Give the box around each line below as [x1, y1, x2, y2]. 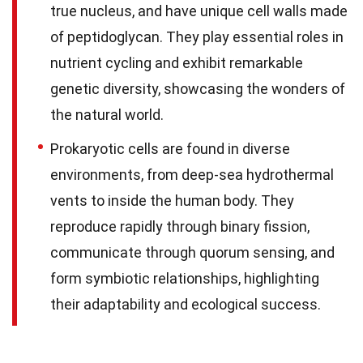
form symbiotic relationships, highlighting [50, 269, 319, 287]
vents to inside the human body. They [50, 191, 294, 209]
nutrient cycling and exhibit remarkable [50, 53, 303, 71]
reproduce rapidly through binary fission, [50, 217, 310, 235]
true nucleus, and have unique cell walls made [50, 2, 348, 19]
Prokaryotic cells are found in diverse [50, 139, 290, 157]
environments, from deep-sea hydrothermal [50, 165, 334, 183]
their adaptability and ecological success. [50, 295, 321, 313]
